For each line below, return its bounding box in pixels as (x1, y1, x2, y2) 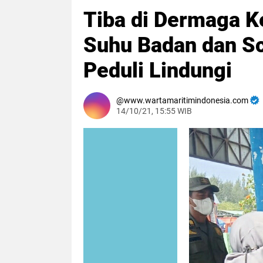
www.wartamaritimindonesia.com (124, 96, 248, 105)
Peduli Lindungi (83, 58, 232, 83)
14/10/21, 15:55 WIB (116, 106, 192, 116)
